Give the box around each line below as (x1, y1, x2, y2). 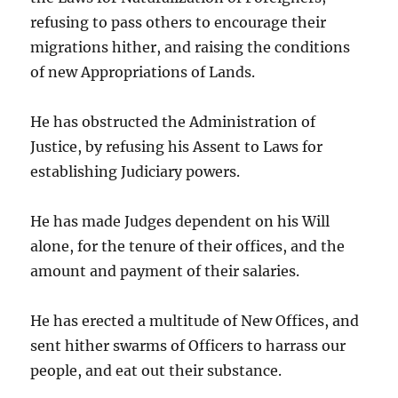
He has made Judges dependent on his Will (30, 212, 330, 231)
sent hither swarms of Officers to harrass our (30, 337, 346, 355)
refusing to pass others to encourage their (30, 13, 327, 32)
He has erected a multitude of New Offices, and (30, 312, 360, 330)
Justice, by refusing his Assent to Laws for (30, 138, 323, 156)
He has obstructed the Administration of (30, 113, 316, 131)
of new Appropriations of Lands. (30, 63, 256, 82)
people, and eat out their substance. (30, 362, 283, 380)
